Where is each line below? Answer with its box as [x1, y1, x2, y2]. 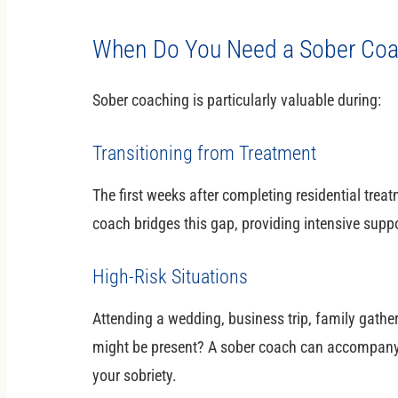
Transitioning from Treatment [92, 141, 316, 164]
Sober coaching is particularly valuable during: [92, 90, 381, 109]
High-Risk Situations [92, 265, 248, 288]
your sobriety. [92, 365, 177, 385]
